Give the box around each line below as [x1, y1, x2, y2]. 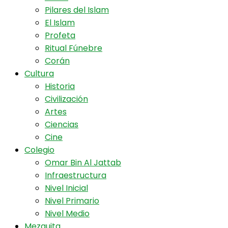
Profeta [45, 30, 75, 41]
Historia [45, 80, 75, 92]
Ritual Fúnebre [45, 42, 102, 54]
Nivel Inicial [45, 182, 88, 194]
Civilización [45, 93, 88, 105]
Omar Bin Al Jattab [45, 157, 121, 168]
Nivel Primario [45, 195, 99, 207]
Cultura [24, 68, 54, 79]
